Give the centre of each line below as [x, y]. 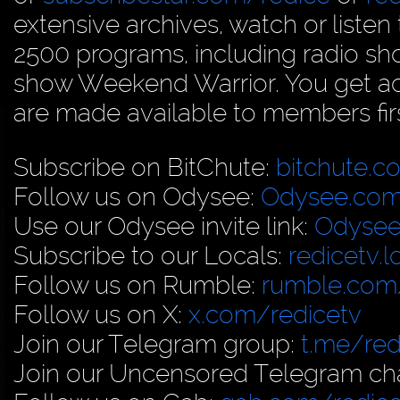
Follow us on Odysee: [137, 196]
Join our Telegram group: [157, 344]
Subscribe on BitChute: [145, 167]
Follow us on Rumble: [137, 285]
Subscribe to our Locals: [151, 255]
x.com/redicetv [275, 314]
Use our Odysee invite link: [164, 226]
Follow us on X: [101, 314]
